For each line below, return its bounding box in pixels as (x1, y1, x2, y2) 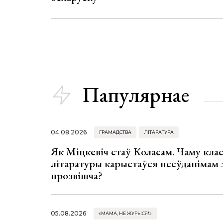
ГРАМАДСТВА (99, 129, 131, 135)
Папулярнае (83, 81, 189, 109)
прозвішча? (51, 168, 103, 183)
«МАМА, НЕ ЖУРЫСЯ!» (99, 210, 152, 216)
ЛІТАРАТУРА (144, 129, 174, 135)
